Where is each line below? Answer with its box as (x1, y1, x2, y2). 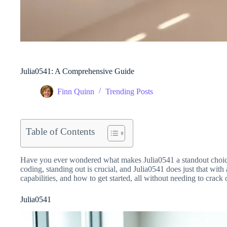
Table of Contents (26, 126, 95, 137)
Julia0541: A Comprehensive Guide (20, 66, 134, 75)
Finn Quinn (57, 87, 94, 96)
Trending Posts (105, 87, 153, 96)
